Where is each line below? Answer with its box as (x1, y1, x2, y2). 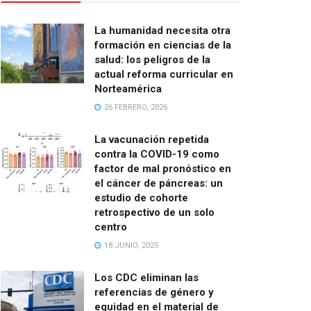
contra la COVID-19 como (94, 148, 219, 160)
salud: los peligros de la (94, 53, 210, 66)
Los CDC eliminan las (94, 271, 199, 284)
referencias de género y (94, 286, 214, 299)
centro (94, 221, 127, 233)
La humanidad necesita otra (94, 24, 230, 37)
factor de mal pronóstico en (94, 162, 231, 175)
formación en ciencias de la (94, 39, 231, 51)
